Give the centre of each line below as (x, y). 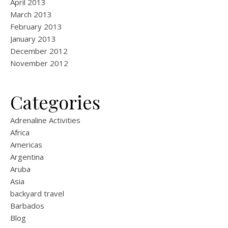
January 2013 (33, 39)
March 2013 (31, 14)
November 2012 (39, 63)
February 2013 (36, 26)
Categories (55, 102)
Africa (20, 132)
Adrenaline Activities (45, 120)
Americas (26, 145)
